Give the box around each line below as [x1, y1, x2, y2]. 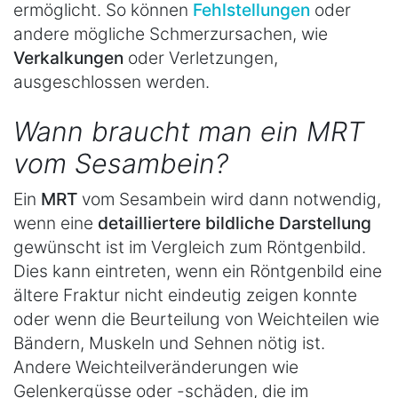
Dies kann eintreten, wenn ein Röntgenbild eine [13, 260, 382, 283]
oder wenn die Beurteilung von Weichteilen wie [13, 308, 379, 330]
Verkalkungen [13, 46, 123, 68]
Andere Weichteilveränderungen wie [13, 356, 298, 378]
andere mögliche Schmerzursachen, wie [13, 22, 328, 44]
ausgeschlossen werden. [13, 70, 210, 92]
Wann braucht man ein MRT [13, 115, 364, 147]
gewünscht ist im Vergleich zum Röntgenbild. [13, 236, 366, 259]
